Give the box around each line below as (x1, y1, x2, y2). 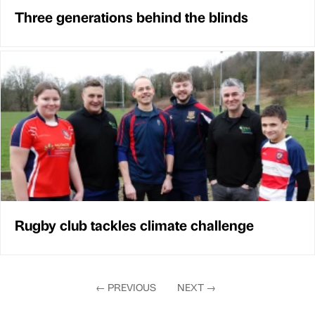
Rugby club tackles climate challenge (15, 214, 254, 234)
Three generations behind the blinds (15, 7, 248, 27)
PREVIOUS (105, 280, 157, 293)
